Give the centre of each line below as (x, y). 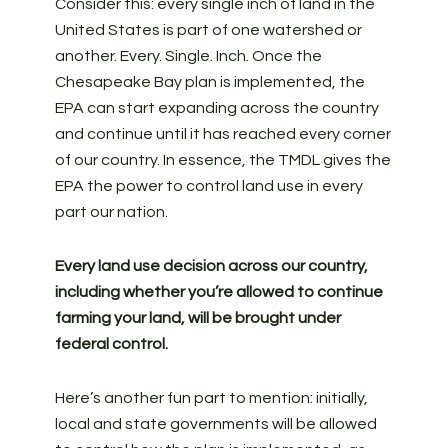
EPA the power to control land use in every (208, 186)
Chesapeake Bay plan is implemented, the (209, 82)
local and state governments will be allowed (215, 424)
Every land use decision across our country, (211, 266)
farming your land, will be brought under (197, 318)
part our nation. (111, 212)
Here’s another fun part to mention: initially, (211, 398)
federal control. (111, 344)
